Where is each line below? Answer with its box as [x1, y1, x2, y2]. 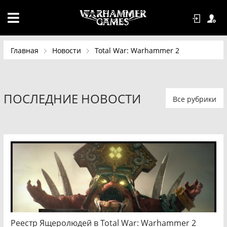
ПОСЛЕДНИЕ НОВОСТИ [3, 90, 141, 107]
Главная [10, 46, 39, 55]
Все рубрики [173, 94, 217, 104]
